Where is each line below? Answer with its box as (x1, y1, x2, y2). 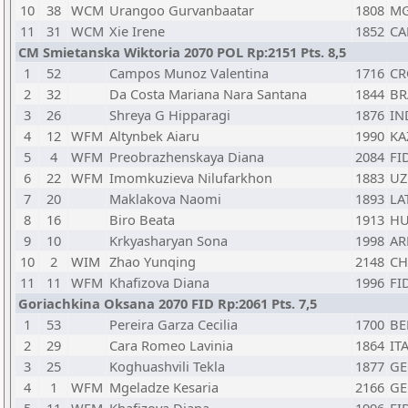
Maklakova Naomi (109, 189, 221, 208)
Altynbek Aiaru (109, 127, 199, 145)
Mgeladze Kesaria (109, 378, 219, 396)
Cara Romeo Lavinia (109, 336, 233, 354)
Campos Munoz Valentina (109, 64, 269, 82)
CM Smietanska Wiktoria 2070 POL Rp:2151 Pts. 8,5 (18, 43, 346, 61)
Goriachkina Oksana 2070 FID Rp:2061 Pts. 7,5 (18, 294, 317, 312)
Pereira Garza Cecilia (109, 315, 238, 333)
